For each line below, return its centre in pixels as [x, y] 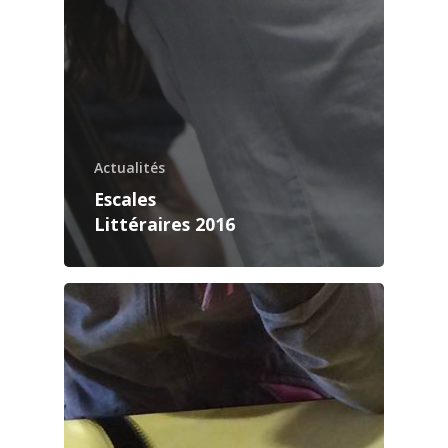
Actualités [129, 168]
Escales [125, 199]
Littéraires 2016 [164, 224]
